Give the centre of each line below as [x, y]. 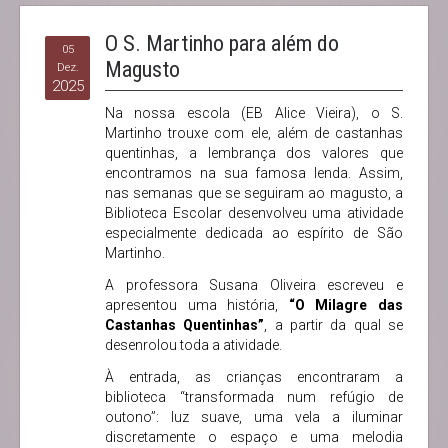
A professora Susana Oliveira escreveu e [254, 285]
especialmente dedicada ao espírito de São [254, 233]
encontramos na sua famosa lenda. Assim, [254, 173]
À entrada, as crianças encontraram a [254, 377]
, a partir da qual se [334, 325]
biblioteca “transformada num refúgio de [254, 397]
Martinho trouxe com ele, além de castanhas [254, 133]
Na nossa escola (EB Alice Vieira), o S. [254, 113]
